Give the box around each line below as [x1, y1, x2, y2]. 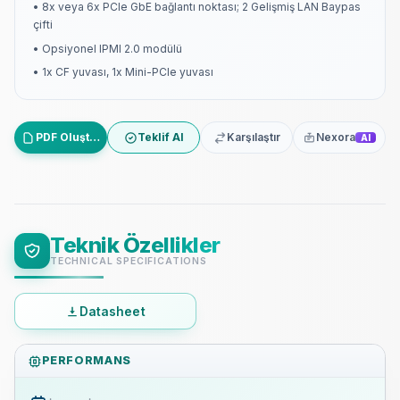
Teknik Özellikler [50, 232, 221, 259]
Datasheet [79, 304, 146, 319]
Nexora [315, 130, 355, 145]
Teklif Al [137, 130, 184, 145]
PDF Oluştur [35, 130, 102, 145]
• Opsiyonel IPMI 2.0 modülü [33, 41, 182, 55]
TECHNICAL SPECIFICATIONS [50, 255, 207, 268]
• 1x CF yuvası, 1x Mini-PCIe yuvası [33, 64, 213, 79]
